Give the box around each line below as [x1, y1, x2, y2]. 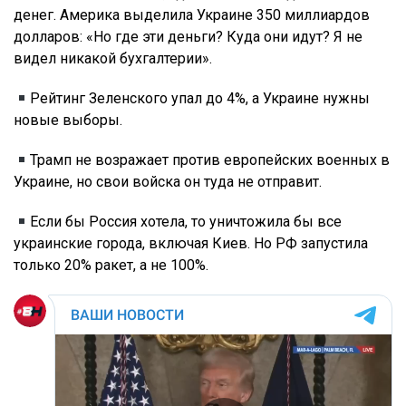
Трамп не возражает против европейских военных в [30, 151, 391, 169]
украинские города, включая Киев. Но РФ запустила [14, 235, 368, 253]
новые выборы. [14, 111, 122, 130]
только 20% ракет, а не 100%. [14, 256, 208, 275]
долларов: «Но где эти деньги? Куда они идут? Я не [14, 28, 362, 46]
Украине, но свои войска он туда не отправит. [14, 173, 322, 191]
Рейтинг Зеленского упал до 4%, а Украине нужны [30, 90, 371, 108]
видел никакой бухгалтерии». [14, 50, 212, 68]
